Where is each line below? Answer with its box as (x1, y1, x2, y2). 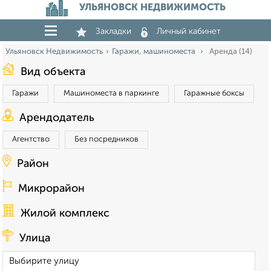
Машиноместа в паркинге (64, 90, 159, 97)
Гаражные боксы (184, 90, 244, 97)
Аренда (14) (209, 48, 252, 56)
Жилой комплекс (21, 208, 109, 219)
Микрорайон (18, 183, 85, 194)
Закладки (96, 27, 131, 36)
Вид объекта (21, 67, 85, 77)
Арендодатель (19, 113, 94, 123)
